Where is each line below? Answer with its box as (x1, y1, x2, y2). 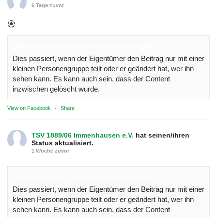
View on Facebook (7, 105, 51, 111)
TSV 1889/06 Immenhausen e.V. (31, 131, 134, 139)
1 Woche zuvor (31, 147, 69, 154)
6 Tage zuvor (31, 2, 64, 8)
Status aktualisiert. (31, 139, 93, 147)
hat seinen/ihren (136, 131, 189, 139)
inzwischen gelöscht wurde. (13, 84, 100, 93)
